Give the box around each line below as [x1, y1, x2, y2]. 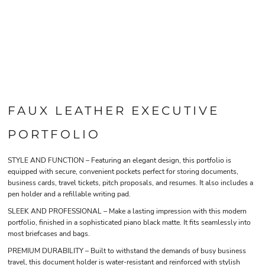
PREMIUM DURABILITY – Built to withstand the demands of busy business [8, 246, 246, 256]
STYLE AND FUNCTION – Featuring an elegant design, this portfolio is [8, 156, 231, 165]
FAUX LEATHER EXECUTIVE [8, 104, 219, 118]
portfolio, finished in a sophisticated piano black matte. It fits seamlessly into [8, 218, 251, 227]
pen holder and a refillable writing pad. [8, 189, 131, 199]
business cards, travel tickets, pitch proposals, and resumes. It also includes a [8, 178, 253, 188]
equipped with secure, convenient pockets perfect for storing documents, [8, 167, 238, 176]
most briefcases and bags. [8, 229, 90, 238]
